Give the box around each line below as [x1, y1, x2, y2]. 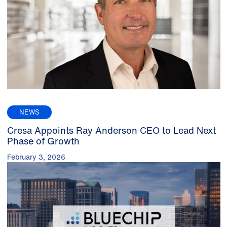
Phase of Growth [7, 134, 80, 147]
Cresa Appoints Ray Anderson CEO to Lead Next [7, 123, 216, 137]
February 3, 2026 [7, 151, 65, 162]
